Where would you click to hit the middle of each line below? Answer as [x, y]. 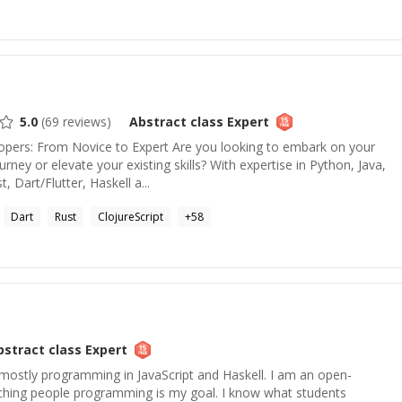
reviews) [85, 122]
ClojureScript [131, 217]
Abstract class [176, 122]
